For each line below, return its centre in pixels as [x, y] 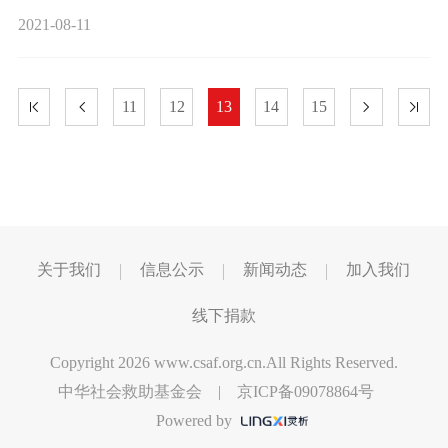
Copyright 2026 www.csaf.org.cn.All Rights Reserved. [224, 362]
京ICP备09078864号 [305, 391]
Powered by [188, 420]
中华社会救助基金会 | [147, 391]
